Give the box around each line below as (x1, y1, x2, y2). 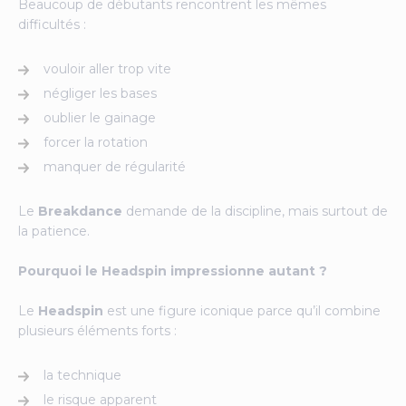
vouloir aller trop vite (43, 60, 171, 77)
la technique (43, 366, 121, 383)
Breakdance (38, 202, 122, 219)
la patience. (18, 222, 90, 239)
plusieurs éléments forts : (18, 322, 177, 339)
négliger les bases (43, 84, 157, 101)
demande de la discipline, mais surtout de (122, 202, 388, 219)
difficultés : (18, 15, 86, 33)
